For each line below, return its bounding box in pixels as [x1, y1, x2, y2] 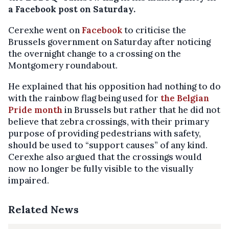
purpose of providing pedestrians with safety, [8, 128, 201, 140]
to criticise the [122, 25, 186, 36]
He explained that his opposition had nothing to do [8, 81, 221, 93]
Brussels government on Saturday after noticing [8, 36, 211, 48]
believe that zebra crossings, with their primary [8, 116, 209, 128]
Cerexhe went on [8, 25, 82, 36]
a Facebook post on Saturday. [8, 4, 135, 15]
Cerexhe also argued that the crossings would [8, 151, 202, 163]
